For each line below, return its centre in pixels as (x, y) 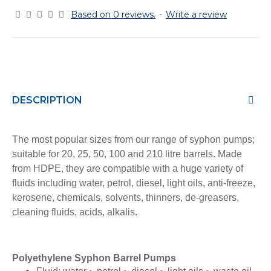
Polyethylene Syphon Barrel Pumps (94, 258)
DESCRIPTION (47, 100)
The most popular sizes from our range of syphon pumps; (133, 139)
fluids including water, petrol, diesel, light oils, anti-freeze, (134, 183)
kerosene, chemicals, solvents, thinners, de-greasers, (126, 198)
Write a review (196, 15)
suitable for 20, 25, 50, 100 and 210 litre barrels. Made (127, 154)
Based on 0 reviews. (113, 15)
